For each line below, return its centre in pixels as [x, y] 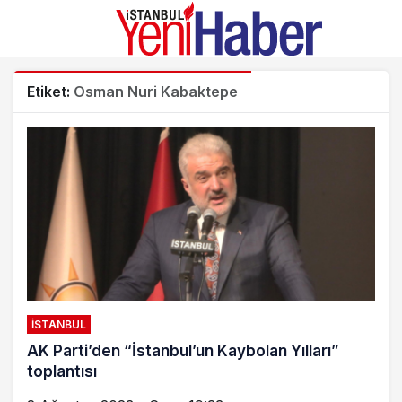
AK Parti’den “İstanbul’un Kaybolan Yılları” [183, 351]
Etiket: [50, 92]
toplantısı [62, 371]
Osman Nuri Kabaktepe [156, 92]
